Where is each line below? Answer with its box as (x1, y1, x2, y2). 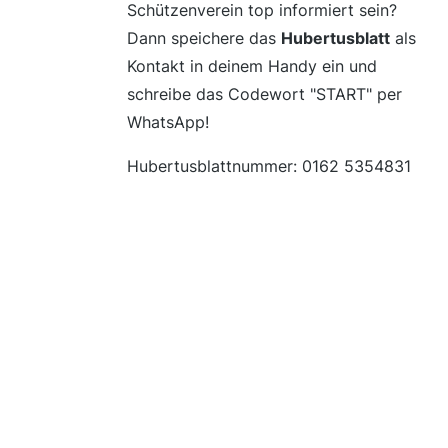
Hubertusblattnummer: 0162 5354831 (127, 156, 411, 177)
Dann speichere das (127, 28, 281, 49)
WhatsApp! (127, 112, 209, 133)
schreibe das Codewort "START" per (127, 84, 402, 105)
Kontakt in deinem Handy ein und (127, 56, 377, 77)
